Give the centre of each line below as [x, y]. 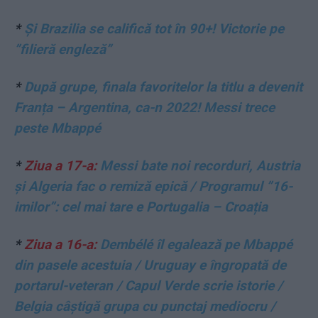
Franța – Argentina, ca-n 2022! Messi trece [144, 107]
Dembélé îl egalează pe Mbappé [194, 244]
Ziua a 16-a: [60, 244]
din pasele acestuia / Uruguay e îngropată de [150, 265]
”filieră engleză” [63, 49]
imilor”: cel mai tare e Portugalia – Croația [141, 207]
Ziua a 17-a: [60, 165]
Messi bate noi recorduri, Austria [198, 165]
